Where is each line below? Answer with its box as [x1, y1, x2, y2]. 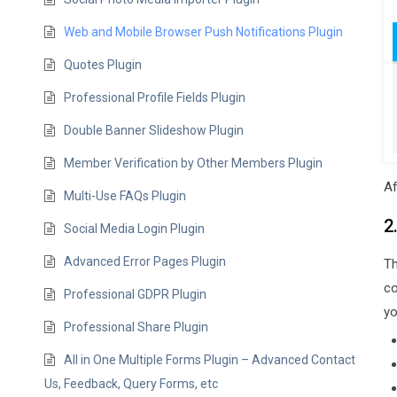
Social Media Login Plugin [64, 222, 206, 236]
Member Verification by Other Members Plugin [64, 156, 323, 170]
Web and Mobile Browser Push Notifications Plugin [64, 25, 344, 39]
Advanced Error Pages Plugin [64, 254, 227, 269]
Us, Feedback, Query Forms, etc [44, 377, 218, 391]
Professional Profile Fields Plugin [64, 90, 246, 105]
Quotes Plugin [64, 58, 143, 72]
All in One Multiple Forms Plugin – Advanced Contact [64, 353, 356, 367]
